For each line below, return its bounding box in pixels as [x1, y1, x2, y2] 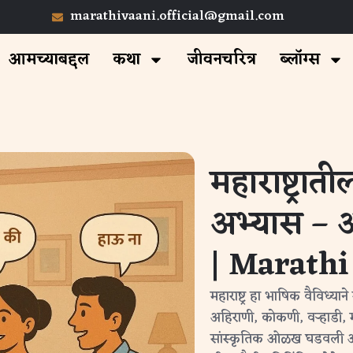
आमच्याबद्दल [8, 46, 89, 74]
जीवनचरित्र [187, 46, 256, 74]
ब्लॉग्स [279, 46, 320, 74]
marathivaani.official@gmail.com [69, 5, 284, 28]
